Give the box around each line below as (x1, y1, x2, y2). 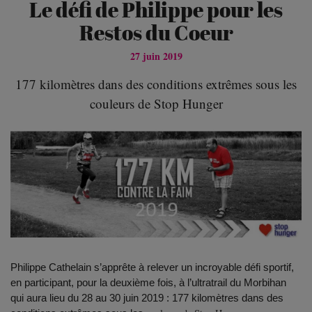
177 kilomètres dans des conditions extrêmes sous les (15, 75, 297, 93)
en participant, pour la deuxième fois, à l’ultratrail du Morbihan (10, 276, 286, 288)
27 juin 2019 (130, 48, 182, 63)
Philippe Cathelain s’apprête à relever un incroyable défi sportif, (10, 260, 294, 273)
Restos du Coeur (79, 18, 233, 47)
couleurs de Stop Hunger (89, 94, 223, 112)
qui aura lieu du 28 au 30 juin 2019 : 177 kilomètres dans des (10, 291, 283, 304)
